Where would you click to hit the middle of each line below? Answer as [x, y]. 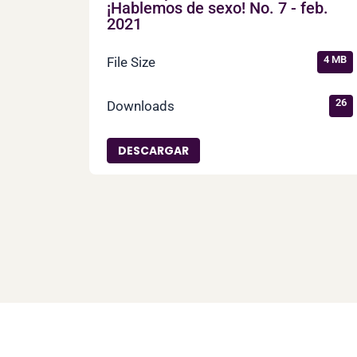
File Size [131, 63]
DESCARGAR [153, 150]
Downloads [141, 106]
